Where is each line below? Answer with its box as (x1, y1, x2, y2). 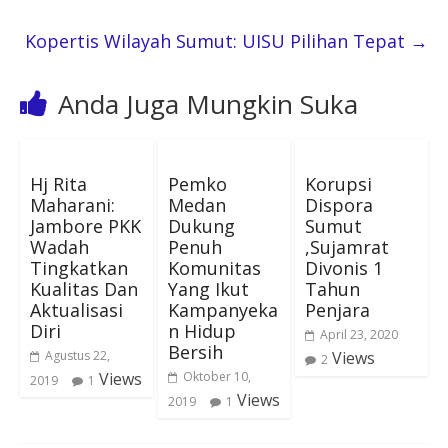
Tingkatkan (29, 255, 128, 280)
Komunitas (167, 255, 261, 280)
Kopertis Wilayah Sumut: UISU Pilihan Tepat (25, 28, 411, 53)
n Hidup (167, 318, 236, 343)
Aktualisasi (29, 297, 123, 322)
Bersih (167, 339, 223, 364)
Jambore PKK (29, 213, 141, 238)
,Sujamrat (305, 234, 390, 259)
